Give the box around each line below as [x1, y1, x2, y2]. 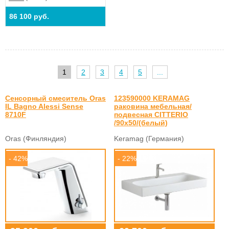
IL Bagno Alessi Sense [5, 102, 83, 110]
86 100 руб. [9, 12, 49, 20]
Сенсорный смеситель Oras [5, 94, 106, 102]
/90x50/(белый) [114, 118, 168, 127]
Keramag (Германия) [114, 134, 185, 143]
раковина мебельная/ [114, 102, 192, 110]
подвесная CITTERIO [114, 110, 189, 119]
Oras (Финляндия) [5, 134, 66, 143]
